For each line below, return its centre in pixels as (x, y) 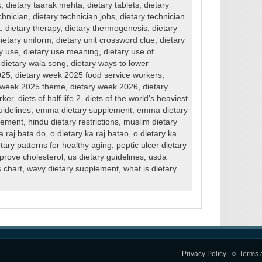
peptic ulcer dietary (151, 146)
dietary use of (128, 52)
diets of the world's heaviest (136, 99)
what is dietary (150, 169)
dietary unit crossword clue (105, 40)
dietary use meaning (61, 52)
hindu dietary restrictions (73, 122)
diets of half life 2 (49, 99)
